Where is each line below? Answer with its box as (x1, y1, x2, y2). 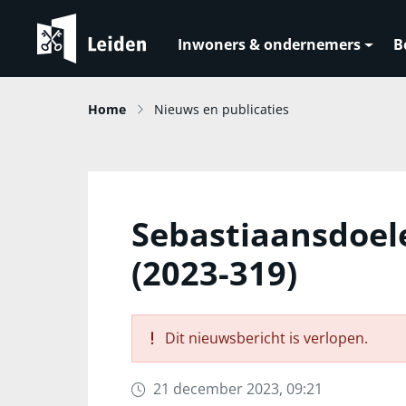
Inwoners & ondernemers (178, 34, 362, 55)
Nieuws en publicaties (154, 101, 290, 118)
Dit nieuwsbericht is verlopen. (161, 328, 368, 348)
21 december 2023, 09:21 (153, 379, 323, 399)
